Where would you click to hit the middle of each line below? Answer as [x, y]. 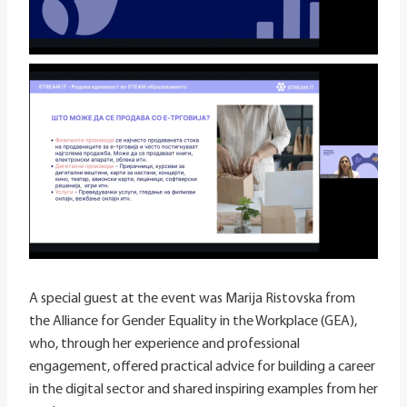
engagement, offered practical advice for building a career [202, 367]
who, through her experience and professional [164, 345]
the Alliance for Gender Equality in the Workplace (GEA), [193, 322]
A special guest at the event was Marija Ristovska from [192, 299]
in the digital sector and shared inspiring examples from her [203, 390]
